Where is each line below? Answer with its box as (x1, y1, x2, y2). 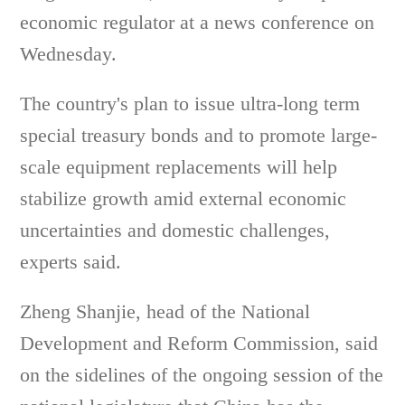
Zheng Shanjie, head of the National (20, 300, 311, 323)
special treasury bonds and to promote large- (20, 124, 378, 146)
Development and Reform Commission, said (20, 332, 379, 354)
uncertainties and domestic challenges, (20, 219, 331, 241)
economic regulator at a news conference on (20, 11, 375, 33)
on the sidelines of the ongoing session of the (20, 363, 384, 386)
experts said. (20, 250, 122, 273)
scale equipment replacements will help (20, 155, 338, 178)
